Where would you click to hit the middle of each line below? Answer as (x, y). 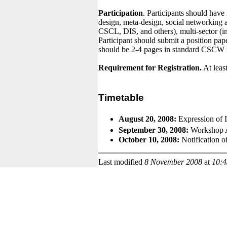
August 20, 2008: (147, 119)
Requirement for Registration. (150, 67)
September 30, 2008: (154, 130)
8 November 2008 (173, 162)
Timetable (125, 98)
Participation (121, 13)
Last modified (121, 162)
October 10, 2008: (149, 139)
